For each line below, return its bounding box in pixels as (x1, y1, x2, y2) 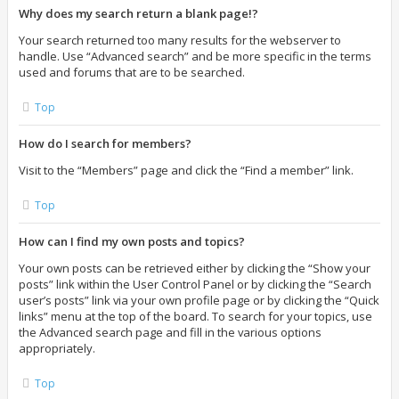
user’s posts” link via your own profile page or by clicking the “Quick (19, 292, 379, 308)
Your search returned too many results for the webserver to (19, 32, 341, 48)
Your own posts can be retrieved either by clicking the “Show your (19, 260, 370, 276)
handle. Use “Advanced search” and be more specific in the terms (19, 48, 371, 64)
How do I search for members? (19, 135, 191, 151)
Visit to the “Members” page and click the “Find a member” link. (19, 162, 354, 178)
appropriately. (19, 340, 95, 356)
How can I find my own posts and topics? (19, 233, 245, 249)
